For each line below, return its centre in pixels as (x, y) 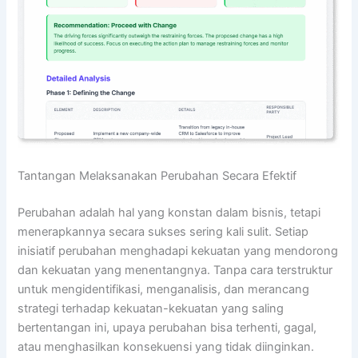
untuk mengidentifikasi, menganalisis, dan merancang (164, 290)
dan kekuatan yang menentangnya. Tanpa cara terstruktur (175, 270)
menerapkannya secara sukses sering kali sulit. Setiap (163, 232)
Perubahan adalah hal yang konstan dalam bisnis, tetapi (169, 213)
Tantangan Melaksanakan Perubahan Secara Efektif (157, 176)
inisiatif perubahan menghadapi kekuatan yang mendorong (178, 251)
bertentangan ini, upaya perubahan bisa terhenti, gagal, (167, 328)
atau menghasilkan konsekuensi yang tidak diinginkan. (166, 347)
